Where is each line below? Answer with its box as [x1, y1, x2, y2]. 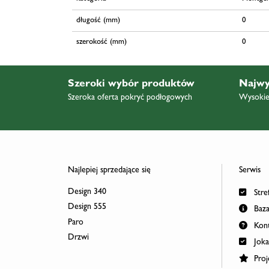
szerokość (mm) [76, 38, 127, 46]
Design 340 [67, 187, 106, 196]
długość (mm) [76, 16, 120, 25]
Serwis [238, 166, 261, 175]
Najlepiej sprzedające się [67, 166, 151, 175]
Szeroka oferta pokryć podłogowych [67, 93, 192, 102]
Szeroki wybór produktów [67, 79, 195, 90]
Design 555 [67, 203, 106, 212]
